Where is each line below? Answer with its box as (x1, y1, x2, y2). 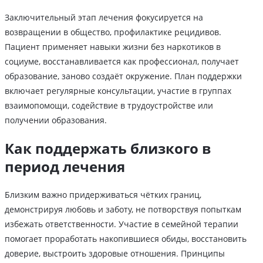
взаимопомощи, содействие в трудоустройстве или (5, 99, 213, 111)
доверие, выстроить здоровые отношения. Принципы (5, 247, 225, 259)
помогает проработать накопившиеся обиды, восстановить (5, 232, 247, 244)
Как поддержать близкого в (5, 138, 211, 158)
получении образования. (5, 114, 107, 126)
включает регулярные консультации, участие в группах (5, 85, 231, 96)
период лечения (5, 156, 125, 176)
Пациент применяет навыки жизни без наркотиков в (5, 41, 221, 52)
